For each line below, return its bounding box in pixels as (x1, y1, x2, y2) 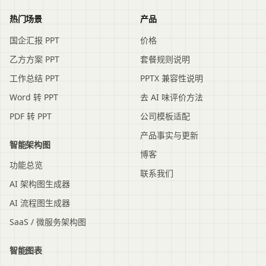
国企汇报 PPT (9, 34, 59, 46)
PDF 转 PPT (9, 110, 52, 122)
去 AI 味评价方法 (140, 91, 203, 103)
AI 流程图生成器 (9, 197, 70, 208)
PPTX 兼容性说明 (140, 72, 203, 84)
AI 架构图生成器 (9, 178, 70, 189)
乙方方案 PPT (9, 53, 59, 65)
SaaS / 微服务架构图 (9, 216, 86, 227)
